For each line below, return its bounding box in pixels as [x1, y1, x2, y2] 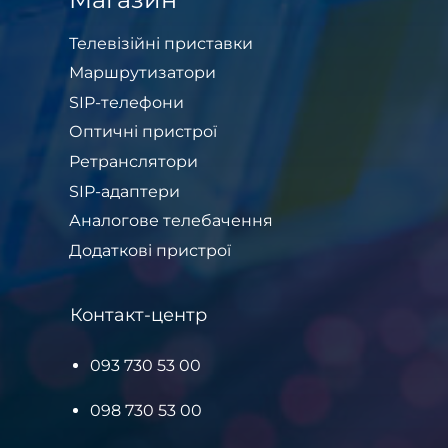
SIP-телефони [69, 92, 184, 112]
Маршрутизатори [69, 63, 216, 83]
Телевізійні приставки [69, 33, 253, 53]
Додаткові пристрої [69, 240, 231, 260]
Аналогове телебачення [69, 211, 273, 231]
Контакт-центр [70, 303, 207, 326]
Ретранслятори [69, 152, 198, 172]
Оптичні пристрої [69, 122, 217, 142]
